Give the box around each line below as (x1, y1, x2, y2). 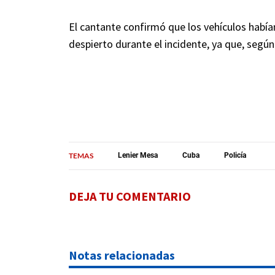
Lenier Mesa (118, 151, 158, 160)
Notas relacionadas (69, 247, 175, 263)
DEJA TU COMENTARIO (69, 188, 191, 204)
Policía (224, 151, 246, 160)
